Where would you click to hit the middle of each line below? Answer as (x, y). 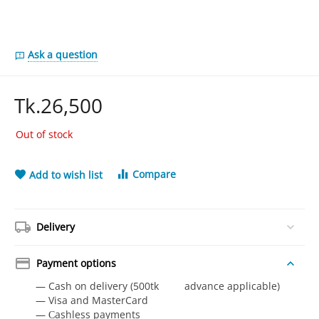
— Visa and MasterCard (92, 300)
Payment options (77, 263)
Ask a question (63, 54)
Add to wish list (66, 175)
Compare (155, 174)
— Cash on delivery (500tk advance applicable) (159, 286)
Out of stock (45, 134)
